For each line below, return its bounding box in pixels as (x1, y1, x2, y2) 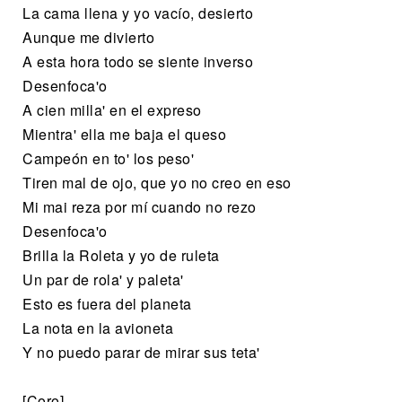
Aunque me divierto (22, 26, 154, 48)
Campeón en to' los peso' (22, 147, 194, 169)
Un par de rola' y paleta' (22, 268, 184, 290)
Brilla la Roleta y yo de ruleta (22, 244, 220, 266)
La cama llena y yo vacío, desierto (22, 2, 253, 23)
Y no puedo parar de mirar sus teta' (22, 341, 260, 363)
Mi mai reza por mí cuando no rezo (22, 196, 257, 217)
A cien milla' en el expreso (22, 99, 202, 120)
